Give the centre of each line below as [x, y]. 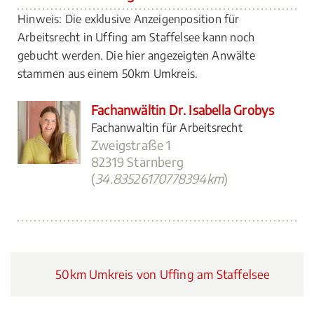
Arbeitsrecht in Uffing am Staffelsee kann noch [136, 37]
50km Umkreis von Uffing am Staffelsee [162, 274]
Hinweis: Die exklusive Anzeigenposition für [129, 19]
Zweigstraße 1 [131, 145]
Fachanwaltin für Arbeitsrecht [167, 128]
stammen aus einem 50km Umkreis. [108, 74]
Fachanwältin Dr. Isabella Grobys [183, 110]
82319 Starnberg [137, 162]
